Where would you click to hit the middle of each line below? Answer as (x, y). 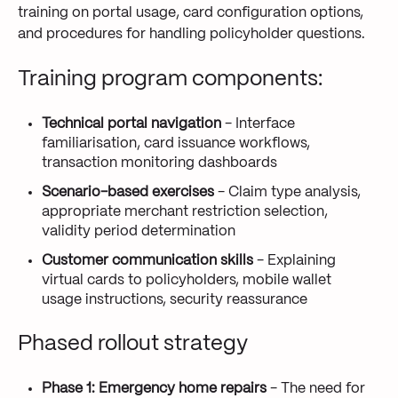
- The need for (316, 388)
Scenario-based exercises (128, 192)
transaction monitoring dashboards (160, 163)
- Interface (259, 123)
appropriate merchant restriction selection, (185, 211)
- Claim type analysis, (288, 192)
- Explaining (295, 260)
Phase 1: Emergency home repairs (155, 388)
